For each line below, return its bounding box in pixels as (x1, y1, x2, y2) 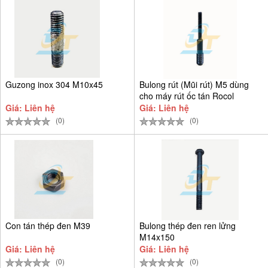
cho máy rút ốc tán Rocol (139, 89, 234, 102)
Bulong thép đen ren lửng (139, 219, 236, 232)
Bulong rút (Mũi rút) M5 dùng (139, 78, 249, 90)
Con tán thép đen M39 (5, 219, 90, 232)
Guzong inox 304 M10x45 (5, 78, 103, 90)
